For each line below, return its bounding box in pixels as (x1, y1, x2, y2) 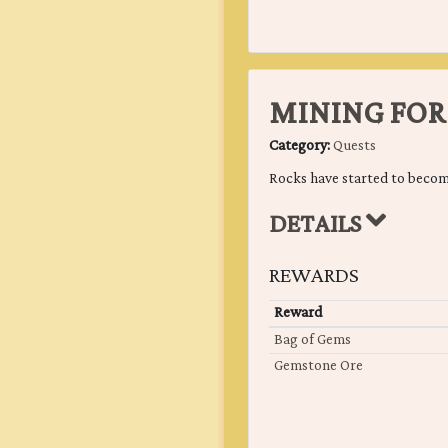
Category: (269, 132, 333, 161)
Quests (333, 132, 376, 161)
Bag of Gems (273, 326, 351, 355)
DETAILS (269, 202, 366, 249)
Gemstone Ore (273, 352, 363, 381)
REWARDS (269, 256, 359, 297)
